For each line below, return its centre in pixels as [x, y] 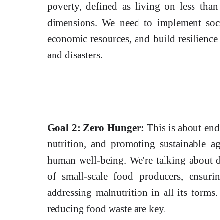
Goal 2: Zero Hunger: [96, 128]
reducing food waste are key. [107, 209]
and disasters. [75, 55]
